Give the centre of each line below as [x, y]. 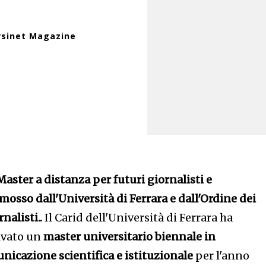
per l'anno [221, 256]
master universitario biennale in [130, 237]
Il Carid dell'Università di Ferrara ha [139, 218]
